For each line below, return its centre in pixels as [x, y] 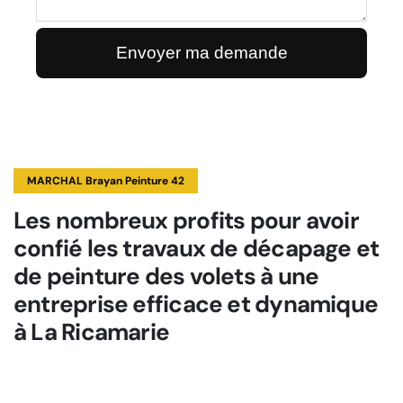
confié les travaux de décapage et [197, 248]
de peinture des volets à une [166, 276]
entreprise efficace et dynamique [196, 304]
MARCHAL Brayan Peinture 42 [106, 181]
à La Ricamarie [92, 332]
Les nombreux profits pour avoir [186, 220]
